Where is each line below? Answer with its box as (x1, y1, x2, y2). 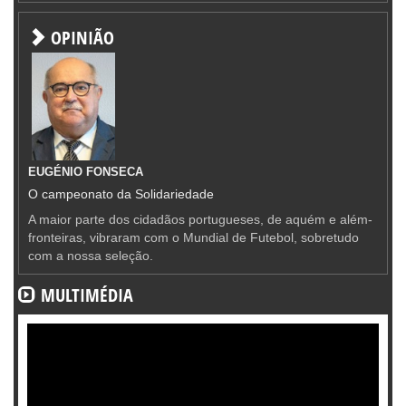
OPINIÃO (46, 24, 114, 50)
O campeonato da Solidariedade (28, 186, 214, 201)
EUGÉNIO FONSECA (28, 164, 143, 179)
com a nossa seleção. (28, 247, 153, 263)
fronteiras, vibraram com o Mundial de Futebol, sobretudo (28, 229, 359, 245)
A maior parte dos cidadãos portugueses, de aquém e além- (28, 211, 372, 227)
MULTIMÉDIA (36, 282, 133, 307)
